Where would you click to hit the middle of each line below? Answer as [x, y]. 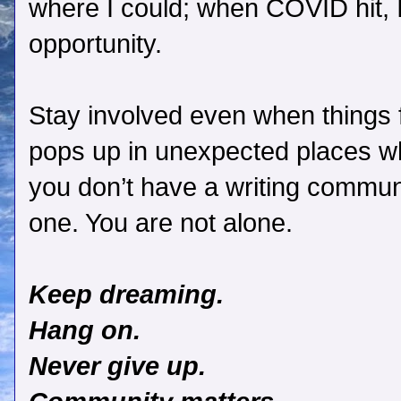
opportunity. [95, 44]
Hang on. [85, 331]
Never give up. [121, 367]
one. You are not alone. [161, 223]
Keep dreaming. [126, 295]
